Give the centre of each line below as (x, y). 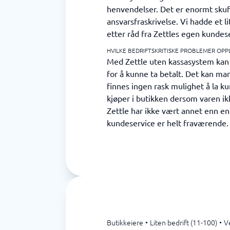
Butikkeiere (125, 222)
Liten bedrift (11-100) (184, 222)
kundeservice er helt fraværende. (168, 123)
